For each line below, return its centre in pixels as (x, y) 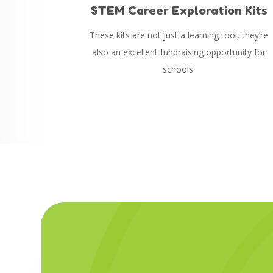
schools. (179, 69)
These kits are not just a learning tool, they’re (179, 35)
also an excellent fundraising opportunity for (179, 52)
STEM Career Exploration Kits (179, 10)
